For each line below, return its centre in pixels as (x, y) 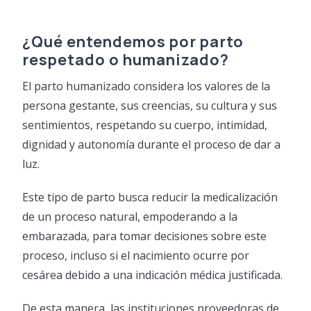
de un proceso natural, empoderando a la (130, 216)
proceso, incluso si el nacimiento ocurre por (136, 255)
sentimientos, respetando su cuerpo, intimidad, (145, 125)
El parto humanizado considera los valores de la (146, 86)
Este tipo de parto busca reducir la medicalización (150, 197)
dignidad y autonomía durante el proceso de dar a (152, 144)
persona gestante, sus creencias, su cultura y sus (150, 105)
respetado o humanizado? (126, 59)
